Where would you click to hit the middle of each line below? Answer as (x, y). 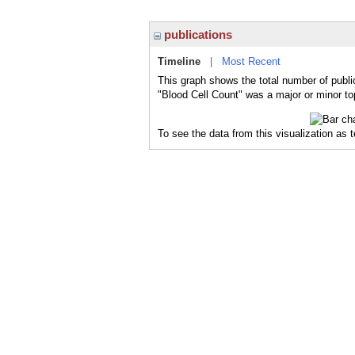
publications (197, 34)
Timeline (179, 61)
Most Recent (251, 61)
